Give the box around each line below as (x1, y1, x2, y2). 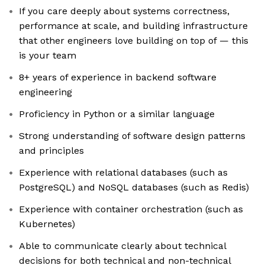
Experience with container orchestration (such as (19, 203, 243, 215)
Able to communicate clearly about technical (19, 240, 227, 252)
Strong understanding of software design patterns (19, 130, 245, 142)
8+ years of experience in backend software (19, 72, 216, 83)
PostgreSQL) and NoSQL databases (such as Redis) (19, 182, 249, 193)
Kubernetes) (19, 218, 75, 230)
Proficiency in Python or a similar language (19, 108, 215, 120)
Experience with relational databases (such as (19, 167, 228, 179)
